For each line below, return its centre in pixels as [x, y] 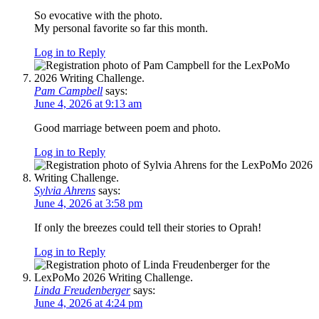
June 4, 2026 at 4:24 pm [88, 303]
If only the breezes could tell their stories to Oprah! [148, 228]
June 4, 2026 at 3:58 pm [88, 204]
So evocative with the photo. [98, 16]
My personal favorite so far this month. [121, 28]
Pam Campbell [68, 91]
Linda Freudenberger [82, 291]
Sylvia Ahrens [65, 191]
